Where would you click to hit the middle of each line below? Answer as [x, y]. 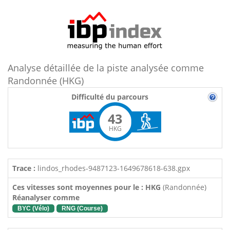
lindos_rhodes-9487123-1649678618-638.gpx [113, 168]
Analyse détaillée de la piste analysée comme [106, 68]
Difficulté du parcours [110, 97]
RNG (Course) [82, 208]
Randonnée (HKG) [46, 81]
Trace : [24, 168]
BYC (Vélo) [33, 208]
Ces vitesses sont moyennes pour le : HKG [88, 187]
